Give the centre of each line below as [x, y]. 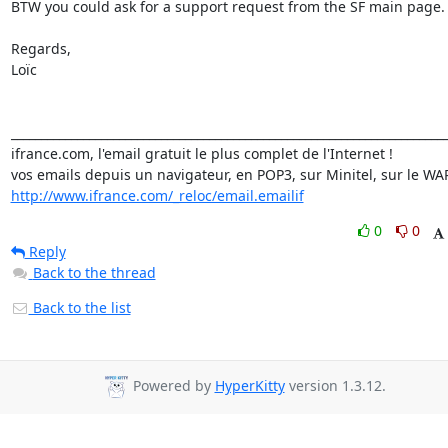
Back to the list [79, 307]
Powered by [171, 386]
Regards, [40, 48]
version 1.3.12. [335, 386]
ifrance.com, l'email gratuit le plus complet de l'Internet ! [201, 153]
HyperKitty [249, 386]
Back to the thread [94, 272]
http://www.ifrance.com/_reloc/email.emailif [157, 195]
